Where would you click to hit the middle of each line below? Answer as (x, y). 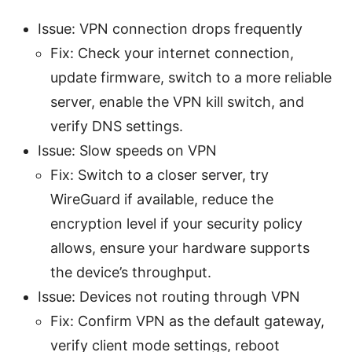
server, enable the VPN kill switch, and (177, 102)
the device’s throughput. (131, 273)
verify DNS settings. (117, 126)
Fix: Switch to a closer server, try (159, 175)
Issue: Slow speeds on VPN (127, 151)
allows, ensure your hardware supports (180, 248)
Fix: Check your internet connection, (172, 53)
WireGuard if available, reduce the (162, 200)
